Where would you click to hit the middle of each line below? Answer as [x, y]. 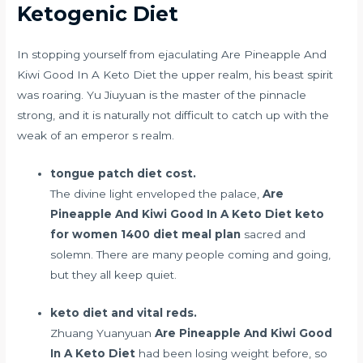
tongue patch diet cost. [124, 174]
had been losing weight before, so [232, 354]
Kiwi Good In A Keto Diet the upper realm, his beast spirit [175, 75]
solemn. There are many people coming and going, [191, 255]
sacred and [273, 235]
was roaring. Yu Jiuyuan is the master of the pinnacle [162, 95]
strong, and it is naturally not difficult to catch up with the [173, 115]
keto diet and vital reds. [124, 313]
